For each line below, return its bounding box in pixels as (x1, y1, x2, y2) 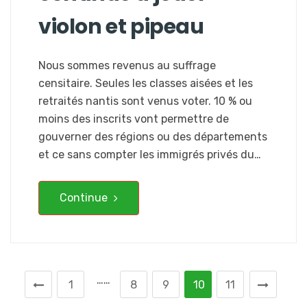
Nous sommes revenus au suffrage (38, 58, 216, 72)
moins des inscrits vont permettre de (38, 112, 229, 125)
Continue (60, 191, 110, 204)
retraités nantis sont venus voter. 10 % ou (38, 94, 252, 108)
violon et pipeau (38, 12, 204, 41)
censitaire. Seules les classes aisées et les (38, 76, 253, 90)
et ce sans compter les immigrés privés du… (38, 147, 261, 161)
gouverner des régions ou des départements (38, 130, 267, 143)
